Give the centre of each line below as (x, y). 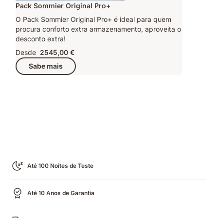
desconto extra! (41, 38)
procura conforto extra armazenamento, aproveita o (98, 29)
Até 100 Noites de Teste (60, 166)
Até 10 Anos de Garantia (61, 193)
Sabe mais (46, 66)
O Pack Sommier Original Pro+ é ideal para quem (93, 19)
